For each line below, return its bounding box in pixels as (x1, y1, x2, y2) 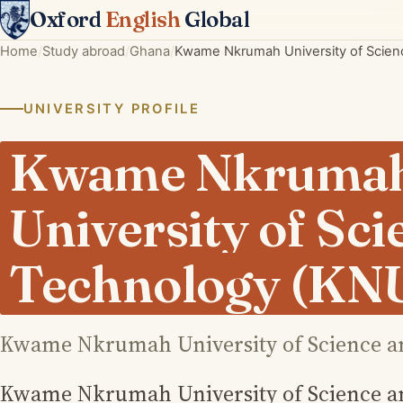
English (104, 6, 181, 32)
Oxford (30, 6, 105, 32)
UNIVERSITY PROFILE (22, 101, 200, 117)
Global (180, 6, 250, 32)
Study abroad (42, 43, 125, 59)
